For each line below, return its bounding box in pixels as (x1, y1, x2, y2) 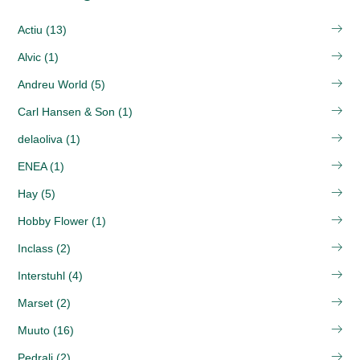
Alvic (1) (18, 51, 59, 63)
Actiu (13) (18, 23, 67, 36)
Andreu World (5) (18, 78, 105, 91)
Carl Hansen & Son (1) (18, 105, 133, 118)
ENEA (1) (18, 160, 64, 173)
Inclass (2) (18, 242, 71, 255)
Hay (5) (18, 187, 55, 200)
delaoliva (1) (18, 133, 80, 145)
